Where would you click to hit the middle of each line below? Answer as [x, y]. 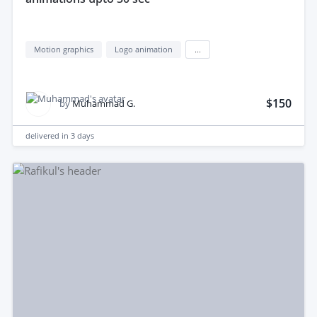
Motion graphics [64, 49]
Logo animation [144, 49]
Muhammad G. [104, 103]
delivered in [48, 135]
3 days [82, 135]
